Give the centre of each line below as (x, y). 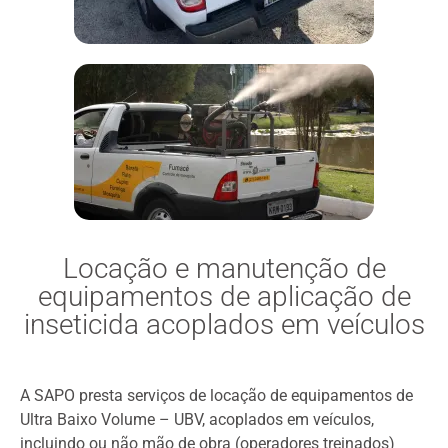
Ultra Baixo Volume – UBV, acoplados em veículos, (197, 419)
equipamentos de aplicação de (224, 296)
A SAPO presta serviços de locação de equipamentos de (216, 395)
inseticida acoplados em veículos (224, 324)
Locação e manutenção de (224, 268)
